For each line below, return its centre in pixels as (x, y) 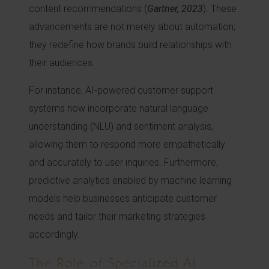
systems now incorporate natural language (119, 108)
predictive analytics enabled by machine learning (130, 180)
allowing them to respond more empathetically (127, 144)
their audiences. (62, 63)
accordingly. (54, 234)
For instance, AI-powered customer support (121, 90)
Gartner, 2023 (175, 9)
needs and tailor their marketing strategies (117, 216)
